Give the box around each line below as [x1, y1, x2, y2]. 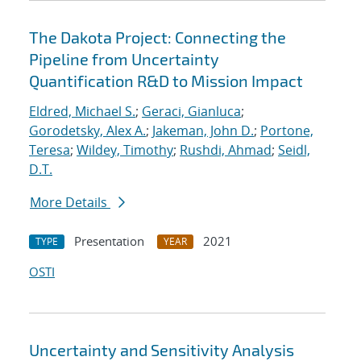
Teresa [29, 141, 70, 160]
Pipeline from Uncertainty [29, 49, 219, 69]
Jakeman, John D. [152, 122, 254, 140]
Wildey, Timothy [77, 141, 173, 160]
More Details [30, 193, 110, 212]
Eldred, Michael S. [29, 102, 135, 121]
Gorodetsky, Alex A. [29, 122, 146, 140]
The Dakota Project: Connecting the [29, 27, 286, 48]
